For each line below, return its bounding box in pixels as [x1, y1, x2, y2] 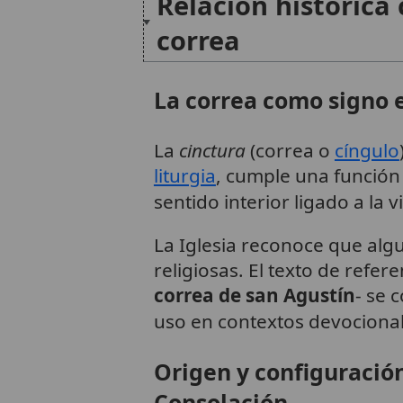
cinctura [178, 137, 246, 163]
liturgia [153, 162, 216, 188]
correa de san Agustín [153, 282, 355, 309]
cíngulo [334, 137, 399, 163]
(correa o [245, 137, 335, 163]
